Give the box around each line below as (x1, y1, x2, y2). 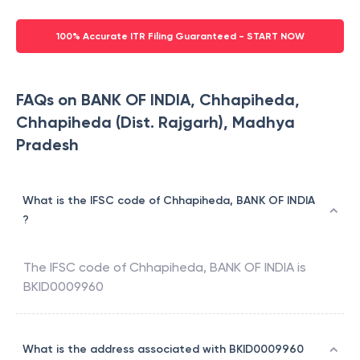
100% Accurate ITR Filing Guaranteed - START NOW (55, 31, 305, 43)
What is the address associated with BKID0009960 (22, 342, 304, 357)
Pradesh (16, 135, 79, 155)
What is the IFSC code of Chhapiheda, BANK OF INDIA (22, 194, 315, 208)
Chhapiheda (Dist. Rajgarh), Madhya (16, 112, 295, 133)
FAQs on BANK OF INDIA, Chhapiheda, (16, 90, 300, 110)
